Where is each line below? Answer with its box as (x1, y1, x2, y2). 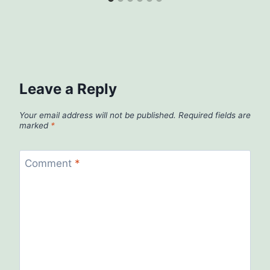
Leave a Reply (19, 80, 117, 98)
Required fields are (178, 110, 251, 120)
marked (19, 120, 51, 130)
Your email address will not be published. (19, 110, 176, 120)
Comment (24, 157, 75, 170)
